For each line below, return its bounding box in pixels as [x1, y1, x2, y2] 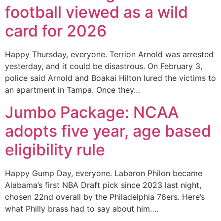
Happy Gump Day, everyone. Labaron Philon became [5, 168, 202, 178]
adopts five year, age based [5, 121, 211, 141]
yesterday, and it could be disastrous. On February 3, [5, 61, 202, 72]
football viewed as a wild [5, 2, 188, 22]
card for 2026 [5, 21, 107, 41]
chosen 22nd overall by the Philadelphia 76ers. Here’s [5, 191, 205, 202]
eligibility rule [5, 140, 105, 159]
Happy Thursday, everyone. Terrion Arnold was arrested [5, 49, 214, 60]
